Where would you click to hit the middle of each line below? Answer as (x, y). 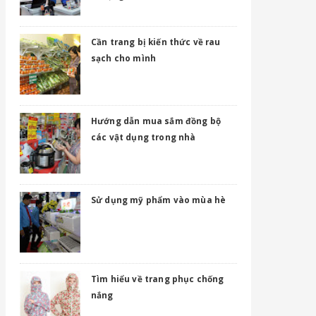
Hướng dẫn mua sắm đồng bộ (156, 121)
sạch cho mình (124, 58)
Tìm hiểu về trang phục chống (158, 279)
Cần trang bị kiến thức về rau (156, 42)
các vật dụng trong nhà (144, 137)
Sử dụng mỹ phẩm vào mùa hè (159, 200)
